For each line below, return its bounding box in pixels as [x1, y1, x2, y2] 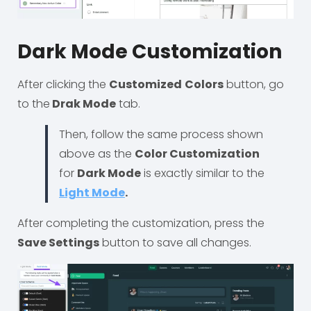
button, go [224, 76, 284, 92]
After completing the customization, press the [17, 215, 264, 231]
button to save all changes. [99, 234, 251, 251]
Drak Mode [50, 95, 116, 112]
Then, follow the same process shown [59, 126, 263, 142]
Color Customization [135, 145, 260, 162]
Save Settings [17, 234, 99, 251]
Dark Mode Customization [17, 37, 282, 65]
